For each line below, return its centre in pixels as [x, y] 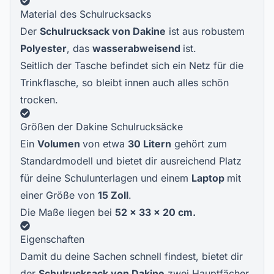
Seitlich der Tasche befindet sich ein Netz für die [132, 65]
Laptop [209, 178]
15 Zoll [113, 195]
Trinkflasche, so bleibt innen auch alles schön [124, 83]
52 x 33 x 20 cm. [155, 212]
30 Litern [150, 144]
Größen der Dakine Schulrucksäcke [102, 127]
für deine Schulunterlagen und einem [106, 178]
